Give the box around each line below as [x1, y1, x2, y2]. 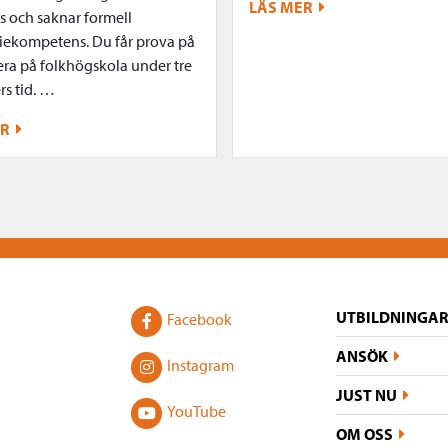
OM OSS [336, 423, 393, 444]
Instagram [167, 354, 234, 375]
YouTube [167, 400, 226, 421]
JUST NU [336, 384, 397, 405]
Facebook [167, 308, 232, 329]
